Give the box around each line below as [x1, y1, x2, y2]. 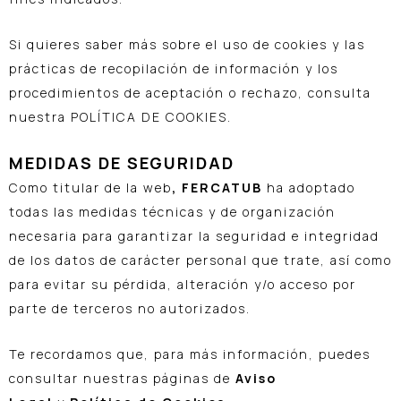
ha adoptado [262, 178, 355, 196]
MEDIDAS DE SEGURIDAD [9, 151, 235, 174]
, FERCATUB [172, 178, 262, 196]
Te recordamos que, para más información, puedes [9, 346, 371, 363]
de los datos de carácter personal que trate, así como [9, 251, 392, 269]
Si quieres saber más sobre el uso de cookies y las [9, 36, 365, 54]
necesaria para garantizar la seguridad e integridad [9, 226, 380, 244]
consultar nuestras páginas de [9, 370, 235, 388]
